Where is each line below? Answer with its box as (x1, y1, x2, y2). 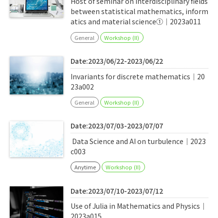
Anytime (74, 163, 96, 171)
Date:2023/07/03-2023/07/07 (71, 121, 163, 131)
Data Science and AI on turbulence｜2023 (71, 136, 206, 146)
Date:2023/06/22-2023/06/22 (71, 56, 163, 66)
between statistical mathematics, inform (71, 6, 208, 17)
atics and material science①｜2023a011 (71, 17, 201, 27)
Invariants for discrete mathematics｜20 (71, 71, 205, 81)
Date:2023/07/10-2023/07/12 (71, 185, 163, 196)
